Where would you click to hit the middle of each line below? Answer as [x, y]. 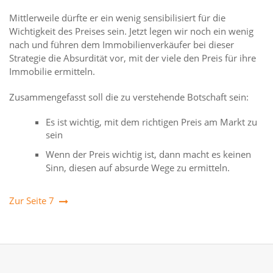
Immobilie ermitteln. [52, 71]
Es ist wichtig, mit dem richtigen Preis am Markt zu [151, 122]
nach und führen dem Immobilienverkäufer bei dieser [122, 44]
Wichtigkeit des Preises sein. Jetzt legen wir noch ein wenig [131, 31]
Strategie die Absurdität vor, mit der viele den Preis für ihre [133, 58]
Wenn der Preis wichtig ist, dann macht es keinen [148, 154]
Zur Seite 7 [32, 200]
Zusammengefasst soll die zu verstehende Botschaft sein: [129, 97]
